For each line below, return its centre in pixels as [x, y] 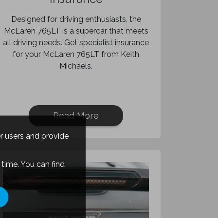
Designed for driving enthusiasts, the [76, 19]
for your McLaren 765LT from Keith [76, 54]
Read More [76, 116]
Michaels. [76, 66]
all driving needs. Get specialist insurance [76, 43]
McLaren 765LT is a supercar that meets [76, 31]
